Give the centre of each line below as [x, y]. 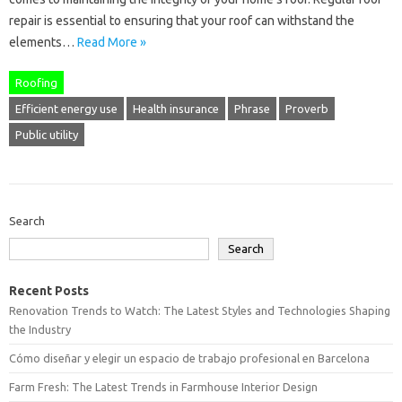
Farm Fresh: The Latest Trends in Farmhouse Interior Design [163, 387]
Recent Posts [49, 291]
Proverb [307, 109]
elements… [43, 43]
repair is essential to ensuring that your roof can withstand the [182, 21]
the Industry [40, 330]
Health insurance [176, 109]
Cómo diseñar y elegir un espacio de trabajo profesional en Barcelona [189, 358]
